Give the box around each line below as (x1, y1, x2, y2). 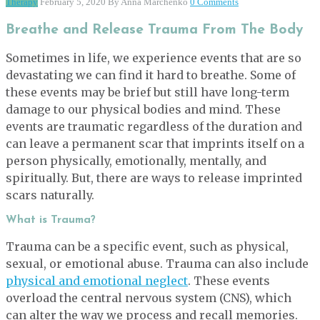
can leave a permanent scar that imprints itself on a (6, 136, 304, 151)
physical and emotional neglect (6, 273, 188, 288)
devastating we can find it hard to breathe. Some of (6, 67, 296, 82)
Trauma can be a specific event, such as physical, (6, 239, 289, 254)
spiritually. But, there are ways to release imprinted (6, 170, 302, 185)
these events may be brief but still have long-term (6, 84, 289, 99)
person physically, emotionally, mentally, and (6, 153, 266, 168)
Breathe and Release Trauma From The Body (6, 22, 303, 37)
